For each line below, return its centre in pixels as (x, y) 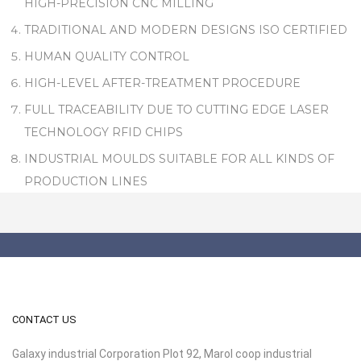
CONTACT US (44, 319)
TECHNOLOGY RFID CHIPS (104, 132)
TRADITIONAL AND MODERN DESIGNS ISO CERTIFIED (186, 30)
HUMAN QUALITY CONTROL (107, 56)
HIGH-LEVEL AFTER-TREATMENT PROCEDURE (162, 83)
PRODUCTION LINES (86, 181)
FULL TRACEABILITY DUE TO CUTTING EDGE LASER (176, 110)
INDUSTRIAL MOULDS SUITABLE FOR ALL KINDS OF (179, 159)
